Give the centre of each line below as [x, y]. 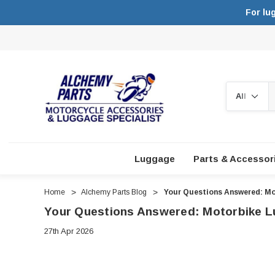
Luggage [155, 158]
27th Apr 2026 [69, 231]
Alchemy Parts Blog [114, 192]
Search [238, 87]
